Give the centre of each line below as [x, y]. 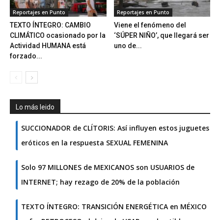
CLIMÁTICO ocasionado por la [58, 36]
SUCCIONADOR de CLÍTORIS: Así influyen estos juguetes [115, 128]
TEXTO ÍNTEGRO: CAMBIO [50, 25]
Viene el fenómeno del [150, 25]
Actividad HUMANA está [48, 46]
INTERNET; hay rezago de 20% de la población [100, 182]
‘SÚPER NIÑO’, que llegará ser [161, 36]
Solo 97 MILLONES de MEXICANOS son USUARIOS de [108, 167]
